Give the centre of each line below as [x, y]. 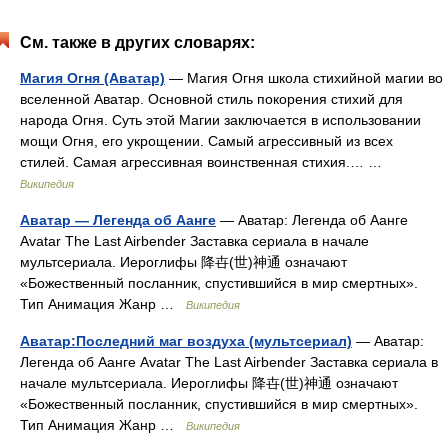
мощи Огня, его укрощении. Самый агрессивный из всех [206, 141]
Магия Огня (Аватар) [92, 78]
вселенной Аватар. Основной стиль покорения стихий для [211, 99]
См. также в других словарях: [137, 42]
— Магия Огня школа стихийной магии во [304, 78]
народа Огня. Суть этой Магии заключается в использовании [220, 120]
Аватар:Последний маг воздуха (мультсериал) [186, 341]
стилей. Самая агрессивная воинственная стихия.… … [205, 162]
